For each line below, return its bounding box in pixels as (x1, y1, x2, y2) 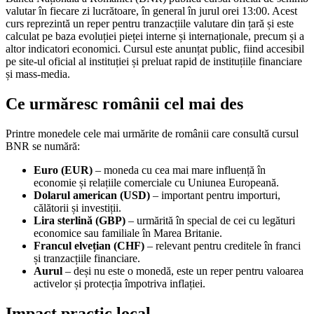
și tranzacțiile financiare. (34, 252, 140, 264)
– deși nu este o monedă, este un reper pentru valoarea (62, 264, 303, 277)
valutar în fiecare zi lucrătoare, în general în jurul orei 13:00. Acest (6, 4, 297, 17)
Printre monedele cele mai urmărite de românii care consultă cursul (6, 127, 299, 139)
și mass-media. (6, 67, 70, 80)
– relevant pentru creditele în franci (144, 239, 301, 252)
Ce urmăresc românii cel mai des (6, 94, 243, 113)
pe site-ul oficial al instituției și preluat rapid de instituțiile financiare (6, 55, 302, 67)
